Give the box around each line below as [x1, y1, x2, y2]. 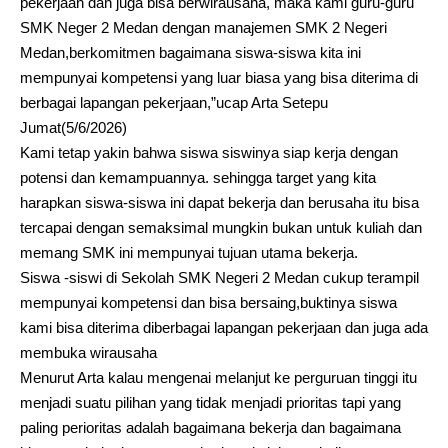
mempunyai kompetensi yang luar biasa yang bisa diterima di [20, 69, 418, 86]
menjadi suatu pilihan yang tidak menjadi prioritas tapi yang [20, 394, 401, 411]
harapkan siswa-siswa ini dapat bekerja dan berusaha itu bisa [20, 194, 419, 211]
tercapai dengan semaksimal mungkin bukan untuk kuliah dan [20, 219, 422, 236]
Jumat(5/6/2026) [20, 119, 127, 136]
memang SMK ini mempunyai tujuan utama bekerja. [20, 244, 358, 261]
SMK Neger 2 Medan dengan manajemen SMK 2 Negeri [20, 19, 387, 36]
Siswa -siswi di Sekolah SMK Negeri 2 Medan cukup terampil [20, 269, 419, 286]
